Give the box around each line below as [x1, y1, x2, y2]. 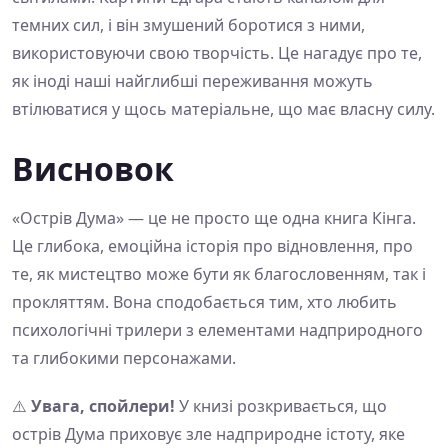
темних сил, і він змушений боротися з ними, [12, 14, 365, 37]
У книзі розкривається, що [175, 395, 387, 418]
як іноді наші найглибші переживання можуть [12, 70, 373, 93]
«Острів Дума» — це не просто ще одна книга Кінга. [12, 207, 416, 230]
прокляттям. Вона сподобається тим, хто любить [12, 291, 397, 314]
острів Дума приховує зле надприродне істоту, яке [12, 423, 405, 446]
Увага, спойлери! [31, 395, 175, 418]
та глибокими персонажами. [12, 347, 236, 370]
